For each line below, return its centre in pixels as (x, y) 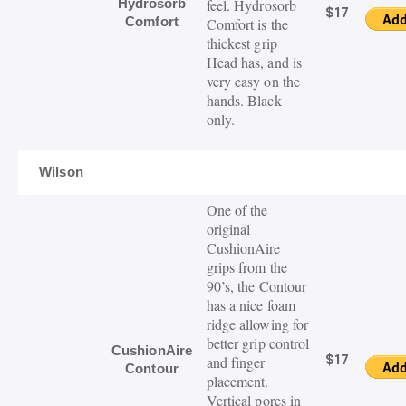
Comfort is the (247, 24)
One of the (237, 210)
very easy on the (253, 82)
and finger (236, 362)
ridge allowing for (257, 324)
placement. (237, 382)
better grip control (258, 343)
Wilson (61, 172)
